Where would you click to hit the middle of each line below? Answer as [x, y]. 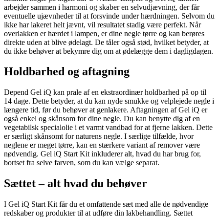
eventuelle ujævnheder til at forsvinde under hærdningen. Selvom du [109, 16]
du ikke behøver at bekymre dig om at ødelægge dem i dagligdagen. [109, 51]
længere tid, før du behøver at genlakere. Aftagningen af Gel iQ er [106, 110]
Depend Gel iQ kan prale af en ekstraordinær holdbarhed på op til [105, 92]
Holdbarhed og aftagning [67, 72]
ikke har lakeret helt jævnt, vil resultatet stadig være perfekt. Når [102, 24]
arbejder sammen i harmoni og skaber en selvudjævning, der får [102, 7]
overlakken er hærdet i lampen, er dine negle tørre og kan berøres [104, 33]
